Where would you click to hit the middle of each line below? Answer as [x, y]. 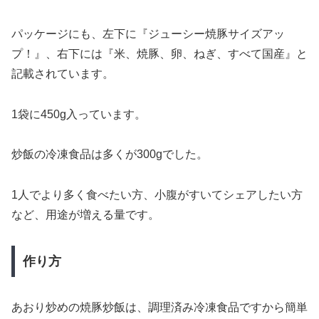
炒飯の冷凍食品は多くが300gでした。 [110, 155]
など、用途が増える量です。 [85, 215]
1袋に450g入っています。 [79, 114]
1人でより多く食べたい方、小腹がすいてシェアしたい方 [157, 195]
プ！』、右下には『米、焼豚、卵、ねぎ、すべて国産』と [159, 53]
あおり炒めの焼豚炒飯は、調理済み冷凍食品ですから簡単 [159, 307]
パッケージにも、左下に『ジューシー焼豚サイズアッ [148, 33]
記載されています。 [63, 73]
